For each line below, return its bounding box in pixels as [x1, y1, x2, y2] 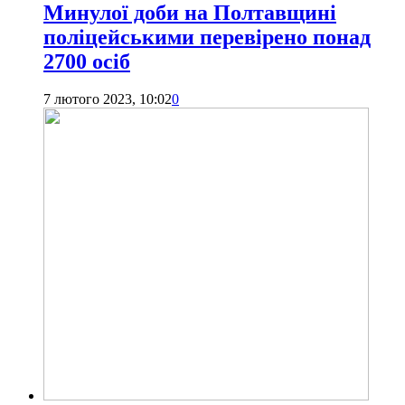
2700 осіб [43, 49, 130, 73]
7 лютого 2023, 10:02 [43, 91, 172, 108]
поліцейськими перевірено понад [43, 24, 371, 49]
